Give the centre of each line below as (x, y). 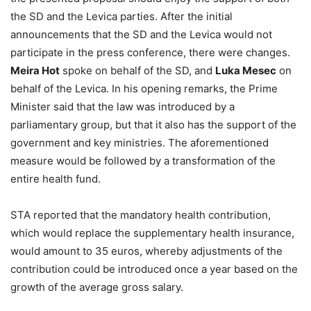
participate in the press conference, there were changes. (150, 53)
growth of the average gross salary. (97, 287)
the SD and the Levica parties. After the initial (121, 17)
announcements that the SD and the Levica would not (141, 35)
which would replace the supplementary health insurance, (152, 233)
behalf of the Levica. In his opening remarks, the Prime (144, 89)
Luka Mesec (246, 71)
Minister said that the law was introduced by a (123, 107)
